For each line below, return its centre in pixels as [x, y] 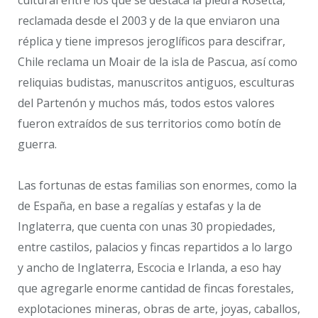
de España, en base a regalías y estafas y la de [139, 206]
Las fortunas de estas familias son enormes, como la [157, 186]
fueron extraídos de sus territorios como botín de [149, 123]
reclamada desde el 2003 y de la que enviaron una [149, 20]
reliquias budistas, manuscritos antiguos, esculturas [156, 82]
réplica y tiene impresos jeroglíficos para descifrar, [152, 41]
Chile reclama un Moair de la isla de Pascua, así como [158, 61]
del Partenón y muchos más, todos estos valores [146, 103]
